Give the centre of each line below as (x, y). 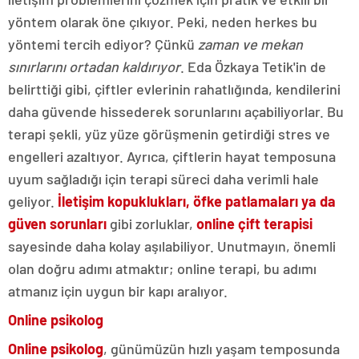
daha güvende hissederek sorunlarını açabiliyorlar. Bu (176, 112)
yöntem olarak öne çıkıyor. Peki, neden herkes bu (163, 22)
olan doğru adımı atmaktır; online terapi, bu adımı (162, 269)
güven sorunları (57, 224)
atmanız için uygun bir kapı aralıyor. (118, 291)
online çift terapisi (254, 224)
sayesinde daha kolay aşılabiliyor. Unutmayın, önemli (172, 246)
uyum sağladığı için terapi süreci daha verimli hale (163, 179)
